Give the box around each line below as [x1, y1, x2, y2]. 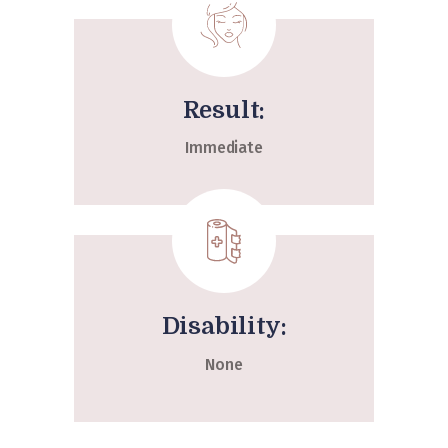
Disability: [161, 313, 287, 341]
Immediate [185, 138, 263, 158]
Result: [182, 96, 266, 124]
